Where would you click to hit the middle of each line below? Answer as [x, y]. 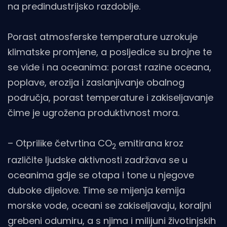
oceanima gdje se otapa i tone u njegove [101, 175]
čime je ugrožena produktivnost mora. [93, 113]
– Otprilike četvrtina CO [60, 143]
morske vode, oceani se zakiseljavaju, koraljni [109, 205]
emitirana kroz [150, 143]
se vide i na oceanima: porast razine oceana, [109, 67]
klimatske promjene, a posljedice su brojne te [110, 52]
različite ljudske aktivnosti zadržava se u [98, 160]
